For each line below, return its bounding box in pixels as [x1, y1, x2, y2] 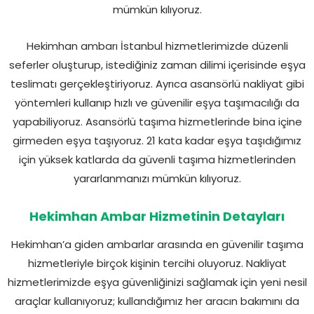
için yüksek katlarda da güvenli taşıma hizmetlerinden [18, 151, 296, 167]
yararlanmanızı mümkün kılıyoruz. [73, 170, 241, 186]
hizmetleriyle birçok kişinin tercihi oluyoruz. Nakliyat [27, 255, 287, 271]
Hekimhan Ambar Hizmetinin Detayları [29, 207, 285, 225]
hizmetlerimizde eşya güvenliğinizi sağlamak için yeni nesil [7, 274, 307, 289]
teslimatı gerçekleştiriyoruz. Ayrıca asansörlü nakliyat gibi [10, 76, 304, 91]
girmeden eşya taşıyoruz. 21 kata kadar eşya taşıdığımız [13, 132, 301, 148]
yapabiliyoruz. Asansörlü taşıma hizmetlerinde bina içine [12, 114, 302, 129]
